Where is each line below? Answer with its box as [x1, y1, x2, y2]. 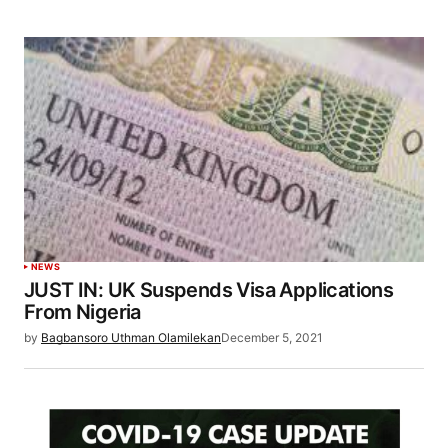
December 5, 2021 [221, 329, 323, 345]
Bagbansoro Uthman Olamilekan [41, 329, 221, 345]
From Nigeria [24, 299, 141, 324]
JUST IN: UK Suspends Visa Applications [24, 277, 394, 302]
